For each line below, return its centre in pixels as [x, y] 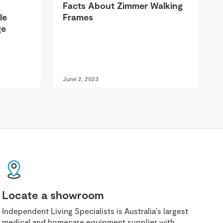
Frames [78, 17]
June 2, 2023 [80, 79]
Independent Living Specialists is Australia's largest [95, 211]
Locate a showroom [53, 195]
